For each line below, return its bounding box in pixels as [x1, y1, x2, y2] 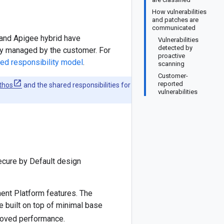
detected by [158, 44, 192, 51]
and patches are [152, 16, 198, 23]
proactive [158, 52, 185, 59]
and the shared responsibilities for [22, 81, 130, 89]
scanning [158, 60, 184, 67]
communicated [152, 24, 195, 31]
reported [158, 80, 183, 87]
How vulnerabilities [152, 8, 206, 15]
